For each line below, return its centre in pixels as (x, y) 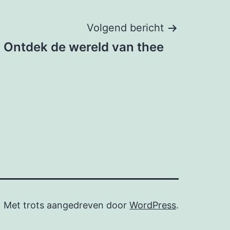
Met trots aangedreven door (66, 205)
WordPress (153, 205)
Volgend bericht (125, 28)
